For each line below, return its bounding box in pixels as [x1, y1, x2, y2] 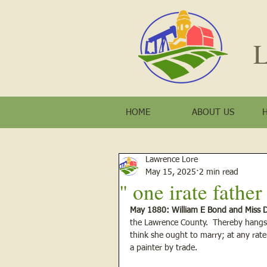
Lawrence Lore [145, 156, 198, 164]
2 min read [199, 168, 238, 177]
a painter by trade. [130, 244, 200, 253]
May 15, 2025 [145, 168, 196, 177]
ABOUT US [192, 108, 234, 117]
